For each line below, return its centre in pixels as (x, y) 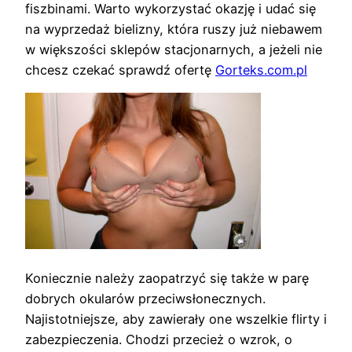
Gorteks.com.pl (261, 70)
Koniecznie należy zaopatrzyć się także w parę (167, 278)
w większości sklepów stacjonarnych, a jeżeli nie (174, 49)
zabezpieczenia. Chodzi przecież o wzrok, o (159, 339)
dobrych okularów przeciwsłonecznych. (145, 298)
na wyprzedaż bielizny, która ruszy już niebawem (174, 29)
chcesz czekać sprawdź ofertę (120, 70)
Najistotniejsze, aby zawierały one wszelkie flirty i (176, 319)
